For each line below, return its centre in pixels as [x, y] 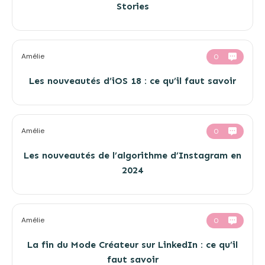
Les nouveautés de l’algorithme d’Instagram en [132, 155]
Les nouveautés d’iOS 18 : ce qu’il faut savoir [132, 80]
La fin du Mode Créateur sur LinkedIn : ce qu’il [132, 244]
